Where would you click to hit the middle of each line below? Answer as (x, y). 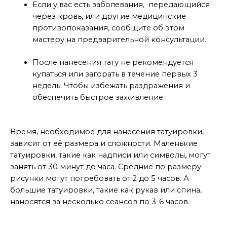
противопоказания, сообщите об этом (108, 28)
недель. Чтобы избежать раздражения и (111, 86)
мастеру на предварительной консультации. (119, 40)
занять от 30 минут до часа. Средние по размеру (106, 167)
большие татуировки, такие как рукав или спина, (106, 190)
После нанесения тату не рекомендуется (113, 63)
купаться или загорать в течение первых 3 (115, 74)
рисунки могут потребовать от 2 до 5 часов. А (100, 179)
